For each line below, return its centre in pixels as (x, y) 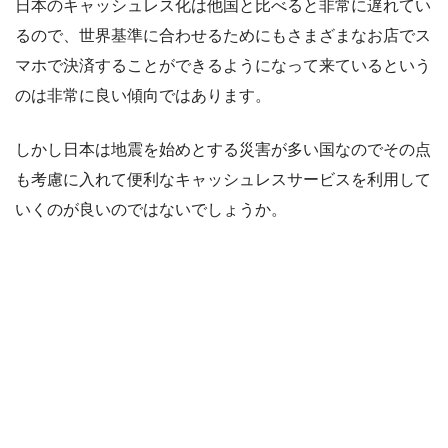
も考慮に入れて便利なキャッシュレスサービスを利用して (223, 180)
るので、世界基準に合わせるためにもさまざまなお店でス (223, 36)
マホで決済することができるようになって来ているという (223, 66)
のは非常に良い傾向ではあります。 (143, 96)
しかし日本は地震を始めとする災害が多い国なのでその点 (223, 150)
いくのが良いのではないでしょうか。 (151, 210)
